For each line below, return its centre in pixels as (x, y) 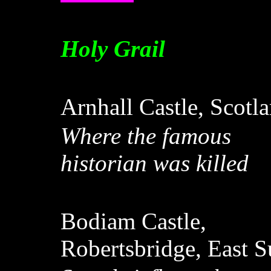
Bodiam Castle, (133, 221)
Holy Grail (113, 49)
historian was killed (155, 163)
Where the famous (146, 136)
